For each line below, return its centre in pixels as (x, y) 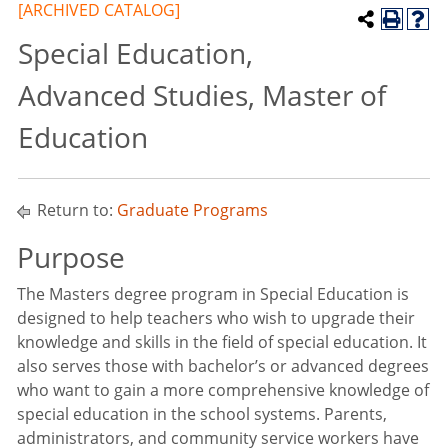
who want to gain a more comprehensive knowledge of (223, 390)
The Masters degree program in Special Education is (213, 294)
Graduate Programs (192, 210)
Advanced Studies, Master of (202, 95)
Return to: (75, 210)
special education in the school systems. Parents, (202, 414)
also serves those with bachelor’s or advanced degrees (223, 366)
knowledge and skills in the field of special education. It (222, 342)
